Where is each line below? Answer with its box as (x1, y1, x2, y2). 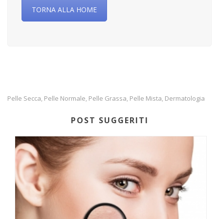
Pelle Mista (130, 94, 162, 103)
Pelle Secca (7, 94, 41, 103)
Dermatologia (165, 94, 205, 103)
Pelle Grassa (88, 94, 127, 103)
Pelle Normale (44, 94, 86, 103)
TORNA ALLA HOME (32, 5, 97, 15)
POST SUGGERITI (70, 115, 149, 126)
